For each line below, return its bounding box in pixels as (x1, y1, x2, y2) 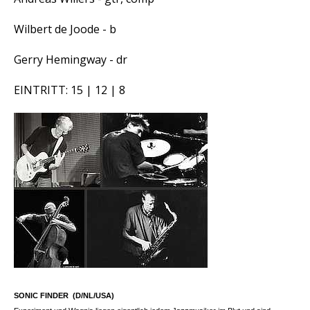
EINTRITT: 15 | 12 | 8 (14, 82, 125, 98)
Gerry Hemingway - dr (14, 52, 127, 67)
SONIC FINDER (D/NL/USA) (14, 291, 114, 300)
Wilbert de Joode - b (14, 21, 116, 37)
